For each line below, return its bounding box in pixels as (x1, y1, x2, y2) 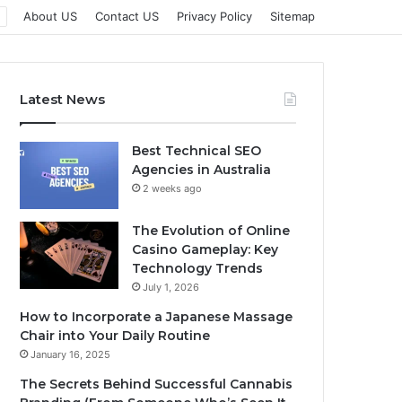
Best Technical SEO (132, 143, 261, 159)
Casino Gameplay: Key (132, 241, 278, 258)
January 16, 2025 (31, 348, 110, 361)
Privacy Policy (177, 9, 252, 23)
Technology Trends (132, 260, 263, 276)
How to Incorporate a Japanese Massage (20, 309, 293, 325)
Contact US (95, 9, 159, 23)
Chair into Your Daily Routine (20, 328, 210, 344)
